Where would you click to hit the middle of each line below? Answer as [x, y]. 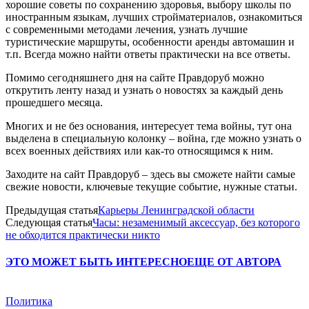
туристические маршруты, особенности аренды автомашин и [150, 41]
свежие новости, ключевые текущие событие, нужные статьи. [151, 186]
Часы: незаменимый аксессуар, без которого [196, 222]
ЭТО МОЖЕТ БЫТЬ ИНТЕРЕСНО [96, 262]
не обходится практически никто [83, 235]
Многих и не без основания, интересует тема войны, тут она [149, 126]
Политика [29, 301]
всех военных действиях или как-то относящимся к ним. [139, 150]
